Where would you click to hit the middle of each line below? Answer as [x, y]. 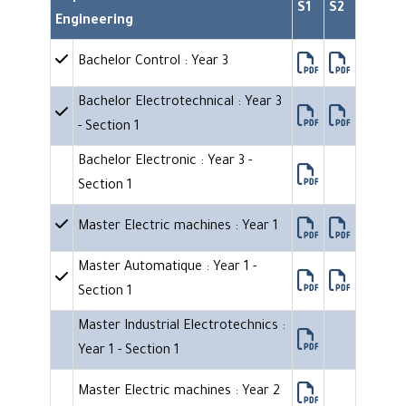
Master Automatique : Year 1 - [167, 269]
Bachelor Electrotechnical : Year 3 [180, 104]
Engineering [94, 22]
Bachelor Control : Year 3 [153, 63]
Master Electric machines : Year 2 [179, 393]
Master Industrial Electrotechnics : [182, 328]
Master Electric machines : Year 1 [178, 228]
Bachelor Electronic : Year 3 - [165, 163]
